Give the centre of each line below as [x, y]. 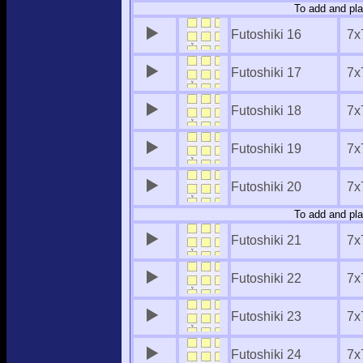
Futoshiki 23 [266, 316]
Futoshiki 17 [266, 73]
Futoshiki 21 [266, 240]
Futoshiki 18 [266, 111]
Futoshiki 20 [266, 187]
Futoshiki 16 [266, 34]
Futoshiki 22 [266, 278]
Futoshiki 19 [266, 149]
